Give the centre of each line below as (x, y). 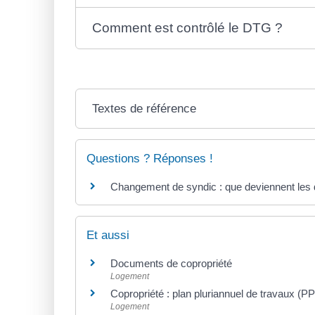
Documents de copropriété (171, 263)
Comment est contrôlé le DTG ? (188, 28)
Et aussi (108, 235)
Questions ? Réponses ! (150, 159)
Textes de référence (144, 109)
